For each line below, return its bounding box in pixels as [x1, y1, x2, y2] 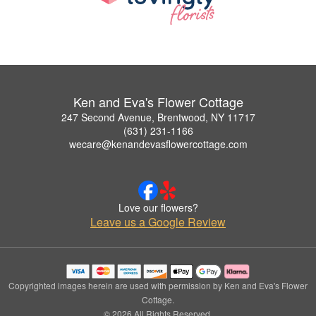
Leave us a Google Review [90, 214, 226, 231]
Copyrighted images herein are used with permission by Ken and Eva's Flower [8, 279, 308, 292]
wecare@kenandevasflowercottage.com [68, 137, 248, 152]
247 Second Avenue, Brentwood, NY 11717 [61, 110, 255, 125]
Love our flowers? [118, 200, 198, 215]
